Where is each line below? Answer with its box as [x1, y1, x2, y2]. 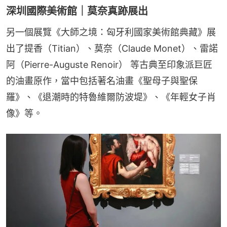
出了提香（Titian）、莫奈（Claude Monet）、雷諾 [6, 43, 218, 54]
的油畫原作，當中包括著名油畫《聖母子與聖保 [6, 75, 198, 86]
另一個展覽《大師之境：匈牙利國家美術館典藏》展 [6, 26, 216, 37]
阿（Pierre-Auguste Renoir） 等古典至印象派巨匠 [6, 59, 212, 70]
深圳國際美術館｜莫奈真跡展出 [6, 5, 148, 17]
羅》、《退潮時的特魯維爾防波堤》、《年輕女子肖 [6, 91, 216, 102]
